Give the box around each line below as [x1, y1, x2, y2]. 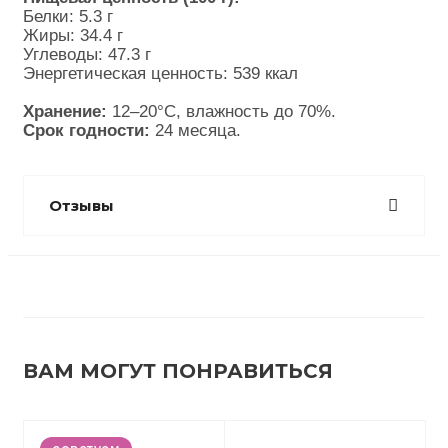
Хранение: [23, 101, 107, 121]
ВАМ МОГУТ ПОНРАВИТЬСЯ [23, 359, 333, 383]
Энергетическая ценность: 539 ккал [23, 63, 298, 83]
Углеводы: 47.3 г [23, 44, 151, 64]
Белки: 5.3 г [23, 6, 113, 26]
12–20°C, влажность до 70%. [107, 101, 341, 121]
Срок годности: [23, 120, 150, 140]
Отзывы [49, 196, 114, 215]
